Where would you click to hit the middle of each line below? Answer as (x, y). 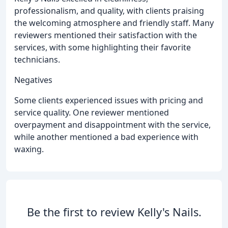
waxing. (29, 149)
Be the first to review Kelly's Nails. (114, 212)
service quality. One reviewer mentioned (92, 112)
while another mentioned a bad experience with (106, 137)
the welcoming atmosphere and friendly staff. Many (114, 23)
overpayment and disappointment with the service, (112, 124)
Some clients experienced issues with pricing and (109, 100)
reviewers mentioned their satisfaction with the (106, 35)
